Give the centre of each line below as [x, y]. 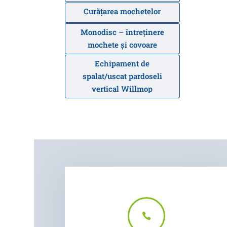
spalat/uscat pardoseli [122, 76]
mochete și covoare [122, 45]
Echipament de [122, 64]
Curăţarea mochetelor [122, 11]
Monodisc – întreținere [122, 32]
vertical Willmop [122, 89]
